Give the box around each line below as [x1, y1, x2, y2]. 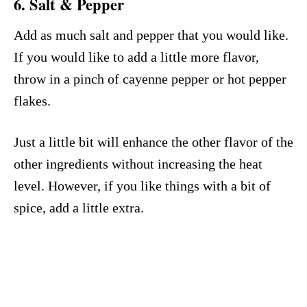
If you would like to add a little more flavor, [14, 49, 259, 64]
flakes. [14, 93, 51, 108]
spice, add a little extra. [14, 199, 144, 215]
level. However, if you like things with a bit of [14, 177, 271, 193]
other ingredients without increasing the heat [14, 156, 262, 171]
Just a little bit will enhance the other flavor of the [14, 134, 293, 149]
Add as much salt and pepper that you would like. [14, 27, 288, 42]
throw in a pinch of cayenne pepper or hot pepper [14, 71, 286, 86]
